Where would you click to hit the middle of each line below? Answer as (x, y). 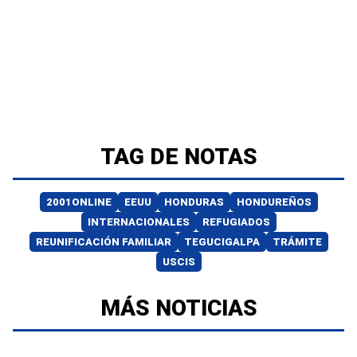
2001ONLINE (78, 202)
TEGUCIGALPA (222, 241)
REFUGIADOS (236, 222)
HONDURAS (194, 202)
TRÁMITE (297, 241)
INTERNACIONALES (138, 222)
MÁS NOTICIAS (178, 308)
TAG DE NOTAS (178, 156)
